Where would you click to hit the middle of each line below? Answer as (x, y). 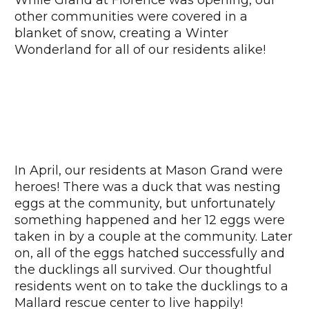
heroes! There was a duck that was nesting (148, 187)
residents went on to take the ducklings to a (151, 287)
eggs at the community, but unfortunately (145, 204)
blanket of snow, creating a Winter (121, 33)
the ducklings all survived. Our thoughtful (143, 270)
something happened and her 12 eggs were (150, 220)
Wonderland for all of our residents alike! (140, 49)
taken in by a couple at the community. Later (153, 237)
